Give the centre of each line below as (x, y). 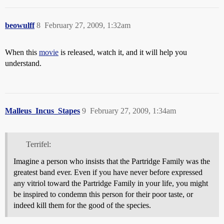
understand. (23, 63)
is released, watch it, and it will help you (123, 52)
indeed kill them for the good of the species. (82, 205)
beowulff (20, 25)
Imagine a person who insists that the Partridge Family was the (112, 161)
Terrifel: (38, 144)
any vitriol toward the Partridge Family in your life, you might (111, 183)
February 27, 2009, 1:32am (87, 25)
